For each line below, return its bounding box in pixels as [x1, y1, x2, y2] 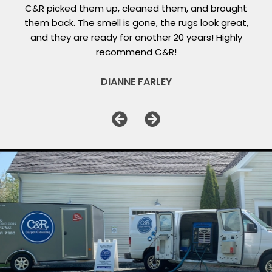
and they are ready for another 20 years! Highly [30, 30, 242, 44]
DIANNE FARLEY [100, 74, 172, 89]
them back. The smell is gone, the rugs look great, [24, 16, 248, 29]
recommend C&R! [95, 45, 177, 58]
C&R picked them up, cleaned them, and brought [25, 1, 247, 15]
